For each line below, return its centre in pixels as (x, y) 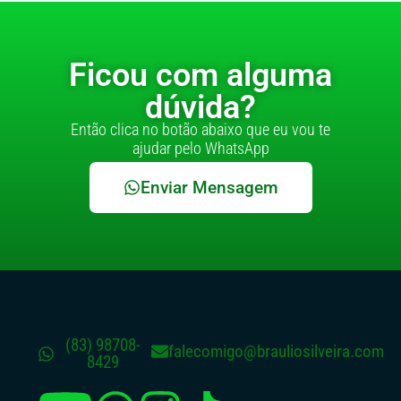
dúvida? (200, 108)
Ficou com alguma (200, 76)
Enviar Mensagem (209, 188)
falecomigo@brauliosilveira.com (276, 351)
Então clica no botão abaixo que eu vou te (200, 129)
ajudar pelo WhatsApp (200, 148)
